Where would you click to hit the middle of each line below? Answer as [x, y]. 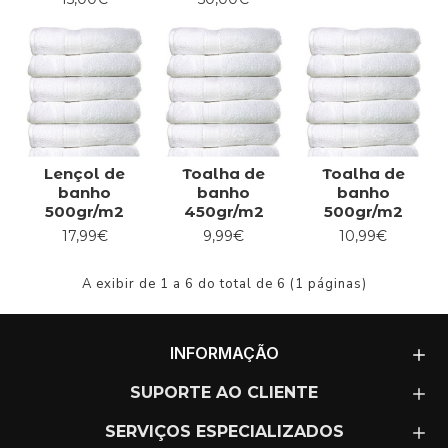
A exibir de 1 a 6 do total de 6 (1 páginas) [224, 283]
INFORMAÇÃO [224, 353]
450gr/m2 [223, 211]
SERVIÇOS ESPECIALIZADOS [224, 431]
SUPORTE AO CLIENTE [224, 392]
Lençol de [85, 173]
